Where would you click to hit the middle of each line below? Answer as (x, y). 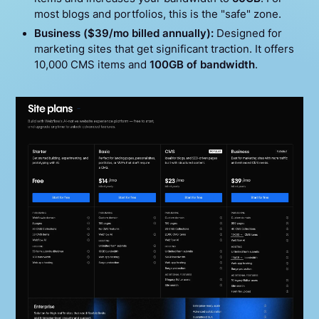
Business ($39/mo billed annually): (124, 33)
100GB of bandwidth (202, 64)
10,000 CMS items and (91, 64)
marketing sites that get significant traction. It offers (164, 49)
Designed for (247, 33)
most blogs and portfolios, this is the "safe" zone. (157, 15)
